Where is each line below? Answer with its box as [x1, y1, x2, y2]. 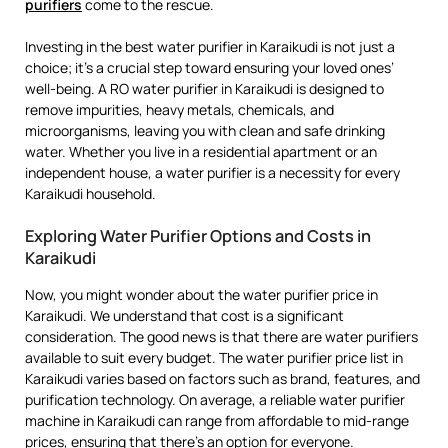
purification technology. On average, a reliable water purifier [25, 390, 405, 410]
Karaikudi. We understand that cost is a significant [25, 306, 344, 326]
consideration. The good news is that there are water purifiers [25, 327, 418, 347]
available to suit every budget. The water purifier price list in [25, 348, 403, 368]
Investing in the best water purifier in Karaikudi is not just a [25, 37, 395, 57]
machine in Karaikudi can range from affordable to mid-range [25, 411, 409, 431]
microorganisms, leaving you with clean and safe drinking [25, 121, 385, 141]
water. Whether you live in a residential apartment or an [25, 142, 377, 162]
